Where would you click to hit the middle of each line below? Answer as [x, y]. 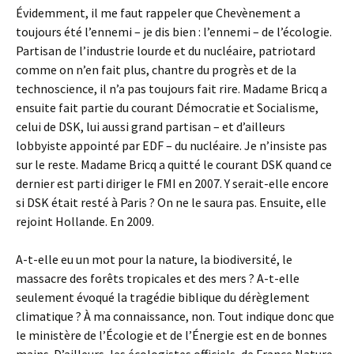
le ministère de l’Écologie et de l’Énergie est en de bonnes [171, 335]
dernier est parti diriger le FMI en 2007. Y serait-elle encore [172, 183]
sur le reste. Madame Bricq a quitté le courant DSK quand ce [174, 164]
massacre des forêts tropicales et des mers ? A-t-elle [158, 278]
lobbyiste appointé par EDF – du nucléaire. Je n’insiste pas [171, 145]
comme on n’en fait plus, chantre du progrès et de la [156, 70]
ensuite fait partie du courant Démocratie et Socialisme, [167, 107]
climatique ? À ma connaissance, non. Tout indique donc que [175, 316]
